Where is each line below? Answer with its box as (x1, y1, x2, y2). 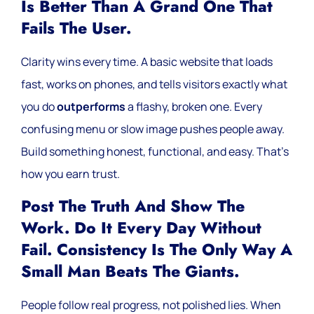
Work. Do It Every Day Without (21, 216, 261, 240)
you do (21, 99, 57, 115)
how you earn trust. (21, 166, 120, 182)
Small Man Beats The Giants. (21, 259, 239, 283)
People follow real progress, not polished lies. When (21, 296, 281, 313)
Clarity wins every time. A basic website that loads (21, 54, 273, 70)
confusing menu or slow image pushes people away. (21, 121, 285, 137)
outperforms (57, 99, 125, 115)
